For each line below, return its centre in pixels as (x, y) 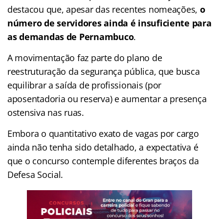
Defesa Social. (35, 174)
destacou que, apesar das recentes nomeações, (104, 9)
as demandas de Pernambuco (71, 36)
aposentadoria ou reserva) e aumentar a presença (107, 99)
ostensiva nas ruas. (46, 112)
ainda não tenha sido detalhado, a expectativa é (103, 147)
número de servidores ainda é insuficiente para (109, 23)
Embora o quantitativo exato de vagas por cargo (103, 133)
